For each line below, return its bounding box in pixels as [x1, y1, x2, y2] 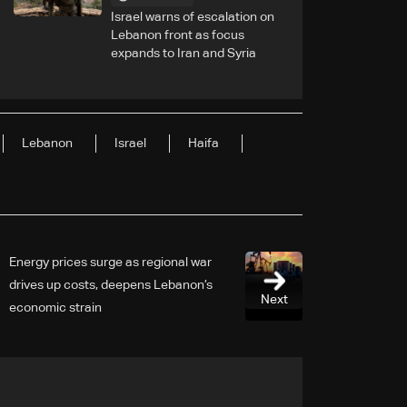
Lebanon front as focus [110, 28, 244, 42]
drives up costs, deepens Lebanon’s [9, 278, 213, 292]
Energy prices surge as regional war [9, 255, 212, 269]
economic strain [9, 301, 102, 314]
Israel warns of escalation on [110, 10, 274, 24]
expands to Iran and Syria [110, 46, 256, 60]
